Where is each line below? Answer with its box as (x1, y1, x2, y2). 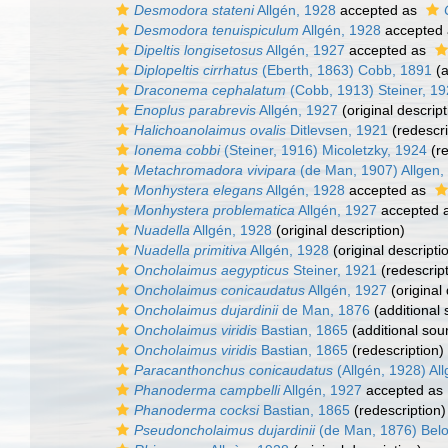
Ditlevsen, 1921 (286, 122, 388, 138)
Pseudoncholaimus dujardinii (134, 422, 315, 438)
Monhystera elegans (134, 182, 263, 198)
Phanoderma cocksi (134, 402, 259, 418)
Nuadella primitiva (134, 242, 247, 258)
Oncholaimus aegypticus (134, 262, 289, 278)
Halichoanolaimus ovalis (134, 122, 286, 138)
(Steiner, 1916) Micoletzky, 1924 (220, 142, 427, 158)
